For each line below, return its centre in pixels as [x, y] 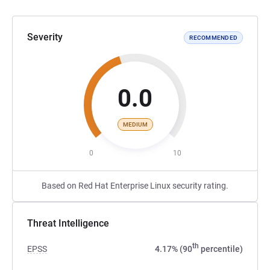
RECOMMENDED [213, 37]
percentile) [221, 249]
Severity [45, 37]
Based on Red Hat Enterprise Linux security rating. [135, 186]
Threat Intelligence [68, 223]
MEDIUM [135, 124]
